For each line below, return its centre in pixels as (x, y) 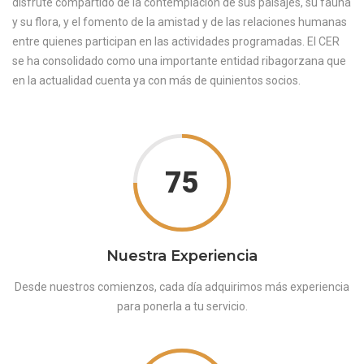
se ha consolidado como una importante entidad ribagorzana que (179, 61)
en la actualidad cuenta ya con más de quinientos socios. (156, 80)
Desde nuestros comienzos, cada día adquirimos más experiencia (182, 286)
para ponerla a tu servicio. (182, 306)
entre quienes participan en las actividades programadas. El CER (176, 41)
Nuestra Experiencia (182, 256)
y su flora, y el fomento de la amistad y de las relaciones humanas (180, 22)
